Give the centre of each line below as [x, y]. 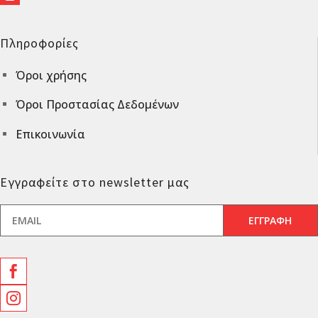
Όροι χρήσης [51, 75]
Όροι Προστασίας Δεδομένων [97, 105]
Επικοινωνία [50, 134]
